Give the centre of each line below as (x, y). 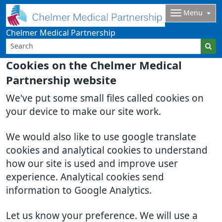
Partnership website (61, 80)
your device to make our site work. (83, 112)
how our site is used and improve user (92, 164)
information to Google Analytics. (79, 191)
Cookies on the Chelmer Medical (94, 65)
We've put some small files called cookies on (105, 98)
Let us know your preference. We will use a (102, 216)
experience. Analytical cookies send (85, 177)
